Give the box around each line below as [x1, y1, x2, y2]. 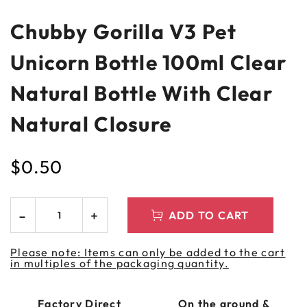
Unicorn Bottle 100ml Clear [10, 49, 287, 76]
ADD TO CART [168, 208, 249, 223]
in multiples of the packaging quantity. [10, 256, 229, 271]
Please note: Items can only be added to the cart [10, 245, 286, 260]
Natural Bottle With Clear [10, 80, 273, 107]
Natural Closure [10, 111, 172, 138]
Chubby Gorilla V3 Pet [10, 19, 236, 45]
